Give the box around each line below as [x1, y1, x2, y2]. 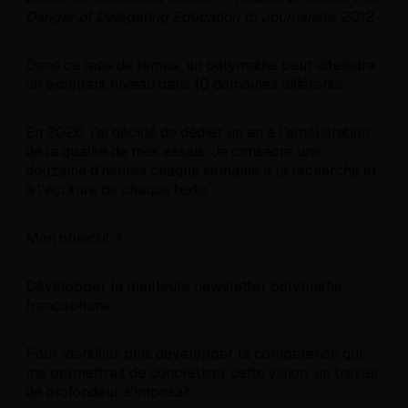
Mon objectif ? [25, 229, 122, 249]
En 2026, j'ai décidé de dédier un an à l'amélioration [25, 123, 370, 143]
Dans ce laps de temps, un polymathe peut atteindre [25, 56, 375, 76]
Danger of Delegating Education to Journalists [25, 7, 334, 27]
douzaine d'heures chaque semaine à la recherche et [25, 161, 377, 181]
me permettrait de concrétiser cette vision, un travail [25, 363, 378, 383]
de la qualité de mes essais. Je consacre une [25, 142, 321, 162]
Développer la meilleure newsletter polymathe [25, 277, 342, 297]
